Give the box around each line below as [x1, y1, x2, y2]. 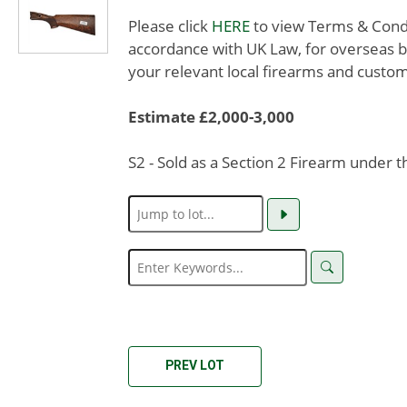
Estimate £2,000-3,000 [128, 105, 294, 128]
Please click [128, 15, 212, 37]
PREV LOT [165, 357, 224, 372]
